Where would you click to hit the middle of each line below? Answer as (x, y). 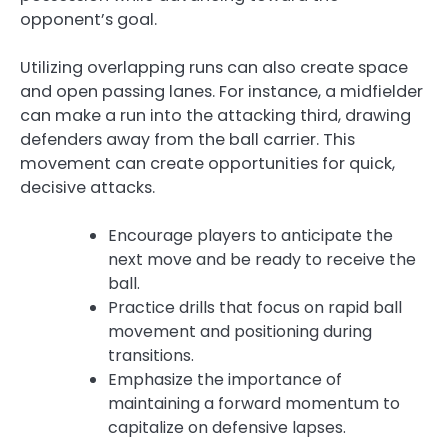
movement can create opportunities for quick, (207, 163)
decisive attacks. (87, 187)
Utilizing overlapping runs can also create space (214, 67)
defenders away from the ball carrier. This (187, 139)
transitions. (151, 356)
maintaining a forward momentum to (254, 404)
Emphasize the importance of (225, 380)
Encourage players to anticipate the (250, 236)
